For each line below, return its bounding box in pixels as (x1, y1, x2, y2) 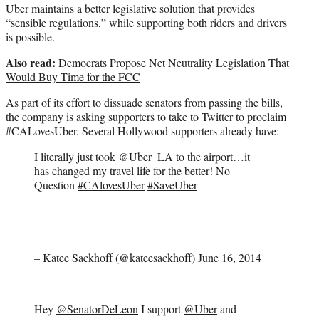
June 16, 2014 (198, 250, 261, 266)
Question (34, 177, 78, 193)
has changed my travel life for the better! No (34, 163, 230, 179)
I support (138, 301, 184, 317)
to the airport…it (173, 149, 250, 164)
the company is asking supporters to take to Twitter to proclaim (6, 109, 286, 125)
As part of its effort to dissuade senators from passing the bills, (6, 95, 283, 110)
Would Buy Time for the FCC (6, 69, 140, 85)
